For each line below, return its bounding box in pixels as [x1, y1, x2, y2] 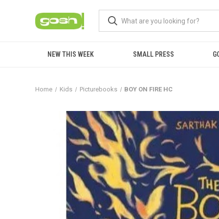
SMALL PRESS [132, 50, 174, 58]
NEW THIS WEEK [47, 50, 94, 58]
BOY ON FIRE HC [124, 86, 173, 93]
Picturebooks [79, 86, 117, 93]
